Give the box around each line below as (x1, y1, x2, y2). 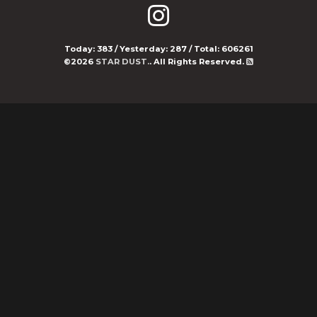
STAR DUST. (96, 57, 149, 67)
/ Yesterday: (112, 44, 170, 54)
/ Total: (186, 44, 221, 54)
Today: (64, 44, 97, 54)
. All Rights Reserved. (149, 57, 244, 67)
